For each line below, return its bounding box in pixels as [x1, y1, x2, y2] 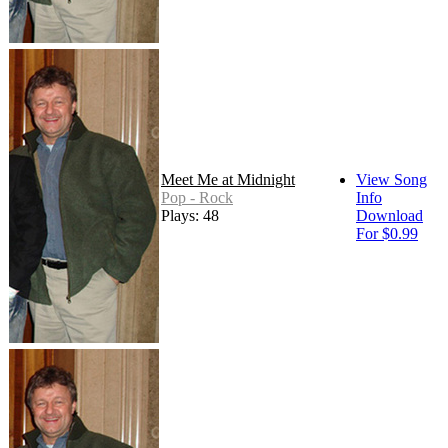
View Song [356, 171, 427, 189]
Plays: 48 [161, 207, 219, 225]
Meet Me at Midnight [161, 171, 295, 189]
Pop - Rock [161, 189, 233, 207]
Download [356, 207, 423, 225]
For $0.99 [356, 225, 418, 243]
